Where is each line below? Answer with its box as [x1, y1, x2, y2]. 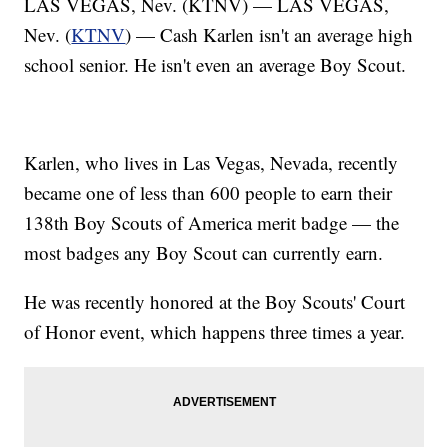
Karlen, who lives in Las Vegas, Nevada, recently [24, 149, 399, 175]
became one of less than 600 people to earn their [24, 179, 393, 205]
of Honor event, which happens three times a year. [24, 318, 406, 344]
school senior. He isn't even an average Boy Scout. [24, 51, 407, 77]
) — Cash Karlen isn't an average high [125, 21, 414, 47]
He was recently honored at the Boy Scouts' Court [24, 288, 406, 314]
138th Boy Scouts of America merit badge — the [24, 209, 400, 235]
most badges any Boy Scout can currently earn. [24, 239, 384, 265]
